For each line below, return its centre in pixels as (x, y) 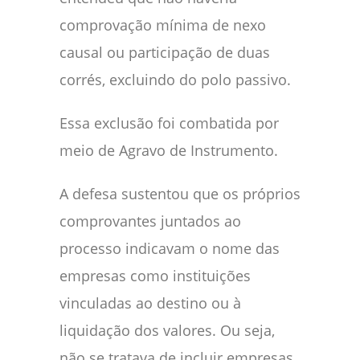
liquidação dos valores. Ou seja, (167, 330)
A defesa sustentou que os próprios (180, 193)
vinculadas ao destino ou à (150, 303)
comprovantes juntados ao (150, 221)
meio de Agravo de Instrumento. (169, 150)
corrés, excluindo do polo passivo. (175, 79)
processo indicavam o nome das (170, 248)
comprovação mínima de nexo (163, 25)
